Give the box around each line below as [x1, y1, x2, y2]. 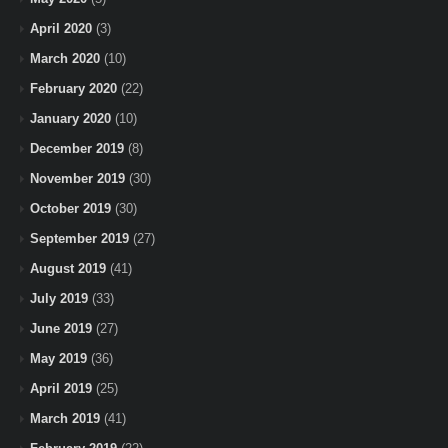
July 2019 [30, 290, 88, 306]
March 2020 [30, 50, 100, 66]
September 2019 [30, 230, 129, 246]
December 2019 [30, 140, 124, 156]
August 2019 [30, 260, 106, 276]
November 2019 [30, 170, 125, 186]
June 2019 [30, 320, 92, 336]
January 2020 [30, 110, 111, 126]
